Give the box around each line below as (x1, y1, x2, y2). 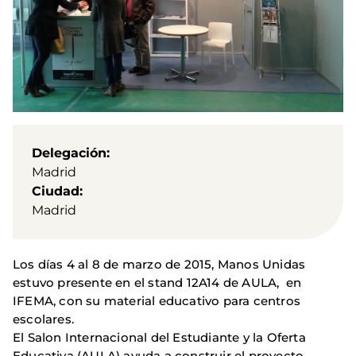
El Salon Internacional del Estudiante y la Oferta (13, 330, 306, 346)
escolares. (13, 311, 74, 327)
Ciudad (32, 184, 79, 199)
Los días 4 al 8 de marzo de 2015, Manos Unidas (13, 257, 306, 273)
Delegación (32, 145, 106, 161)
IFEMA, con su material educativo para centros (13, 293, 301, 309)
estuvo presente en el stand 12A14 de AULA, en (13, 275, 302, 291)
